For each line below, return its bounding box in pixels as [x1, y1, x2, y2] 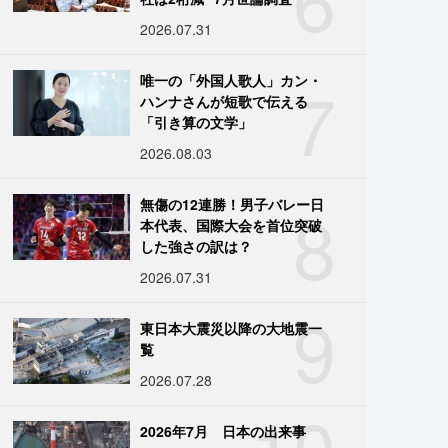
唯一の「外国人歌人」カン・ [140, 69, 323, 90]
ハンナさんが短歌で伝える [140, 90, 309, 111]
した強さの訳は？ [140, 235, 253, 256]
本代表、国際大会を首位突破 [140, 214, 323, 235]
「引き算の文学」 [140, 111, 253, 132]
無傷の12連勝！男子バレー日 [140, 193, 325, 214]
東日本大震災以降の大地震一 [140, 317, 323, 338]
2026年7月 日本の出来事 [140, 420, 307, 441]
